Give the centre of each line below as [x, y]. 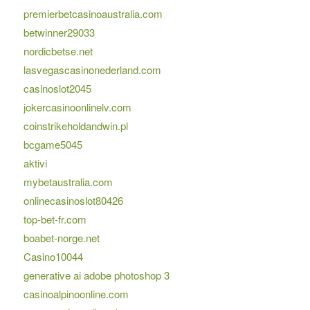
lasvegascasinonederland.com [92, 70]
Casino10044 [53, 257]
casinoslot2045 [57, 89]
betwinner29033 [59, 33]
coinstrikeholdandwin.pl [75, 126]
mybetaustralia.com [68, 182]
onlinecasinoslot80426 [73, 201]
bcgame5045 [53, 145]
